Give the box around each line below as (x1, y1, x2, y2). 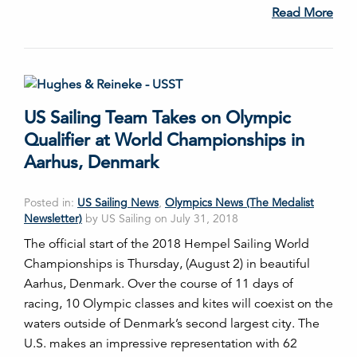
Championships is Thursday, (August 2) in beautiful (24, 255, 310, 272)
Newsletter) (24, 210, 82, 226)
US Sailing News (77, 194, 159, 210)
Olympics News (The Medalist (165, 194, 314, 210)
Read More (272, 4, 333, 21)
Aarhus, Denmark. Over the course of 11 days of (24, 275, 293, 292)
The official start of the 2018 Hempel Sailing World (24, 235, 309, 252)
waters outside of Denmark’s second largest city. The (24, 315, 320, 331)
